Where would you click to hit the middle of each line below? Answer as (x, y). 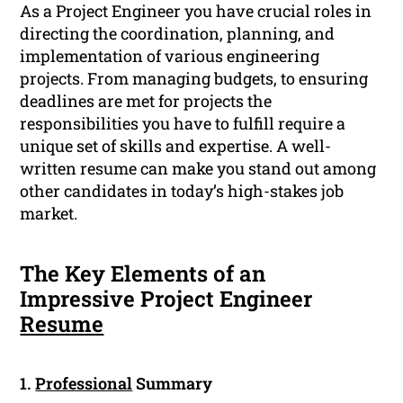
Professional (84, 384)
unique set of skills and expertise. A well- (176, 146)
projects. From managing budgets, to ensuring (194, 79)
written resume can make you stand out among (198, 169)
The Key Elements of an (143, 274)
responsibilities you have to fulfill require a (183, 124)
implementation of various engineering (170, 56)
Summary (173, 384)
